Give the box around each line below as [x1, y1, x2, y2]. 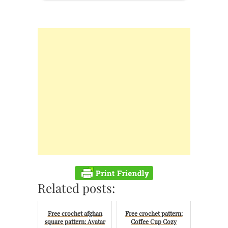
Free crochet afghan [47, 209, 102, 217]
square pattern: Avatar [44, 217, 105, 225]
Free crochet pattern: [125, 209, 183, 217]
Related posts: [38, 179, 115, 196]
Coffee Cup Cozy [131, 217, 177, 225]
